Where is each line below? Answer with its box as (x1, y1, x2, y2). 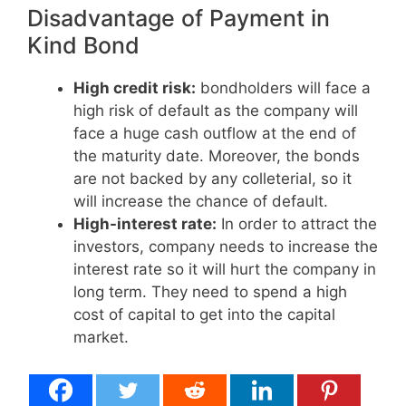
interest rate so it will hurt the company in (73, 260, 376, 278)
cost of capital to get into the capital (73, 305, 335, 324)
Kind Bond (27, 32, 140, 59)
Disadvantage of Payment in (27, 5, 330, 32)
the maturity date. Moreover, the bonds (73, 147, 360, 165)
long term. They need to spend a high (73, 283, 347, 301)
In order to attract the (217, 215, 377, 233)
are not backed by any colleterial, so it (73, 169, 352, 188)
